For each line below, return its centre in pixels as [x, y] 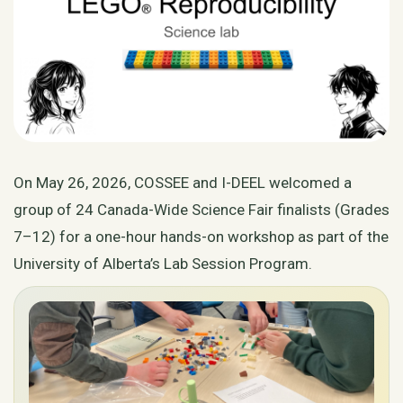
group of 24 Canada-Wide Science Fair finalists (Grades [201, 210]
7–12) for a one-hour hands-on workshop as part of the [201, 237]
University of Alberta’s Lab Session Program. [163, 264]
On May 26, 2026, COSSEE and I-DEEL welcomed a [183, 183]
